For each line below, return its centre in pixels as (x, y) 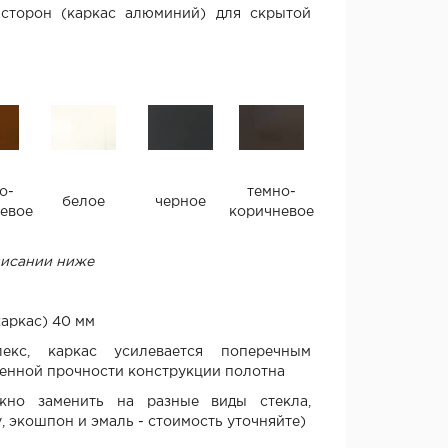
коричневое (271, 212)
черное (180, 202)
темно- (271, 192)
